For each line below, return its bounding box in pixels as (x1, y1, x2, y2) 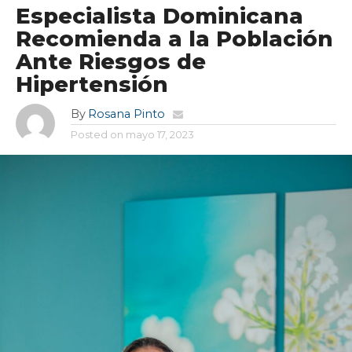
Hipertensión (15, 71, 168, 97)
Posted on (70, 128, 123, 141)
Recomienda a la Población (15, 25, 333, 52)
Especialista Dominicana (15, 2, 303, 29)
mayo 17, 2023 (125, 128, 194, 141)
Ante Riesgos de (15, 48, 206, 75)
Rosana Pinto (87, 106, 165, 121)
